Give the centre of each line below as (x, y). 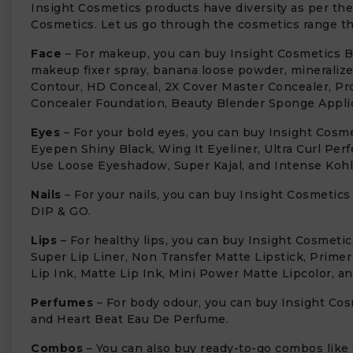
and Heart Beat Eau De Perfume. (130, 319)
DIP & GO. (61, 211)
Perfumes (62, 303)
